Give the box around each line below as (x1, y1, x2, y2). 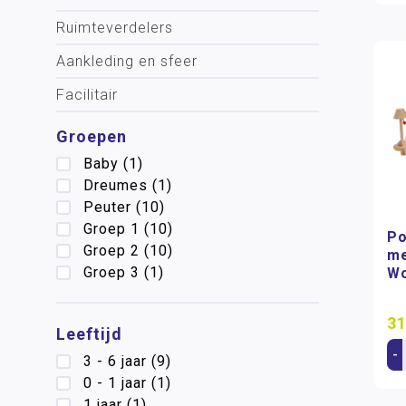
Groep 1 (83, 220, 140, 237)
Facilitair (56, 86, 118, 103)
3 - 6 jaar (83, 353, 147, 370)
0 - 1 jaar (83, 374, 147, 391)
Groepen (56, 127, 127, 146)
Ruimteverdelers (56, 19, 173, 36)
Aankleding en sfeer (56, 53, 198, 70)
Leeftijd (56, 324, 122, 343)
